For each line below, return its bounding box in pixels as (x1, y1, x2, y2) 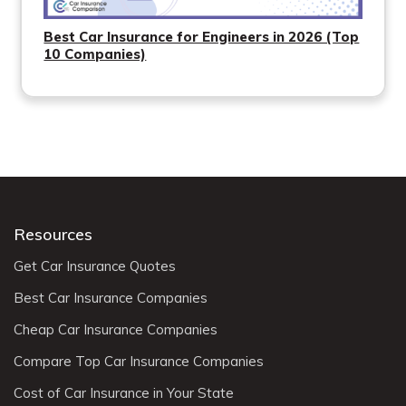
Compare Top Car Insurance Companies (14, 353, 264, 371)
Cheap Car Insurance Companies (14, 321, 217, 339)
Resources (14, 224, 92, 246)
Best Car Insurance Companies (14, 289, 208, 307)
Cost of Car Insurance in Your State (14, 384, 234, 402)
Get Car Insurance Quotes (14, 257, 176, 275)
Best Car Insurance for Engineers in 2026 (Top (43, 28, 360, 46)
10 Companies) (43, 45, 147, 63)
